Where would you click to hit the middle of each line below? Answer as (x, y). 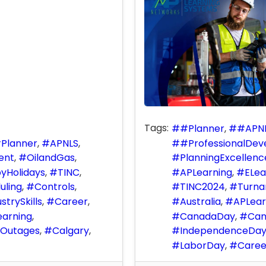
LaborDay (202, 245)
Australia (200, 201)
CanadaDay (208, 216)
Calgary (71, 231)
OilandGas (51, 158)
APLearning (206, 172)
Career (71, 201)
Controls (55, 187)
